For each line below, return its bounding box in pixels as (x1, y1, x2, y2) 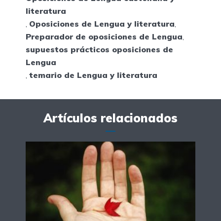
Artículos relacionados (43, 110, 178, 126)
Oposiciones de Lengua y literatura (29, 19, 175, 29)
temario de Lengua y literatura (29, 70, 157, 80)
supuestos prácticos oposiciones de (26, 44, 173, 55)
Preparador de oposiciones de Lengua (26, 32, 183, 42)
